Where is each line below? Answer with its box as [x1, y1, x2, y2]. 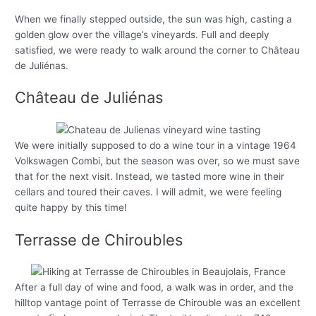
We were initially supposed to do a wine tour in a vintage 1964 [15, 139, 297, 151]
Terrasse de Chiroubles [15, 230, 183, 249]
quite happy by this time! [15, 201, 128, 213]
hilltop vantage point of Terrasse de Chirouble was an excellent [15, 296, 301, 308]
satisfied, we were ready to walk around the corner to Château [15, 44, 300, 56]
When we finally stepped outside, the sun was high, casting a [15, 13, 293, 25]
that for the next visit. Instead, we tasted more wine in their [15, 170, 285, 182]
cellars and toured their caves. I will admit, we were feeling [15, 186, 282, 197]
